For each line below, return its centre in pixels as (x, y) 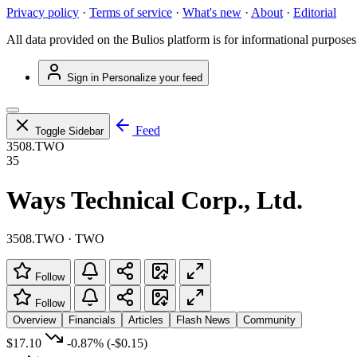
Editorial (315, 13)
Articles (146, 320)
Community (269, 320)
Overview (34, 320)
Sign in (83, 78)
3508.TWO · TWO (55, 239)
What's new (212, 13)
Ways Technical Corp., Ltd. (155, 200)
